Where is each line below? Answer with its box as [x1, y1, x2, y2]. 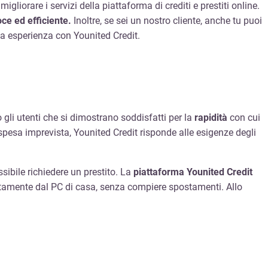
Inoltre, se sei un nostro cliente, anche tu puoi [74, 15, 262, 26]
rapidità [194, 112, 227, 124]
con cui [227, 112, 260, 124]
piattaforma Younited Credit [133, 166, 252, 178]
